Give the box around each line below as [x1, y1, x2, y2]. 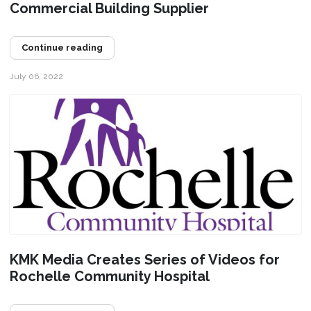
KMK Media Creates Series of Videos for [9, 251, 280, 268]
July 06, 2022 [9, 71, 63, 81]
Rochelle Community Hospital [9, 267, 210, 285]
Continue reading [21, 42, 103, 53]
